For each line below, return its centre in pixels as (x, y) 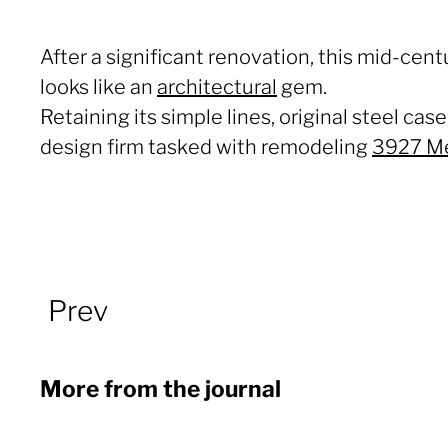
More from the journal (160, 389)
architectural (217, 87)
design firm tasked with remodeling (206, 147)
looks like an (98, 87)
